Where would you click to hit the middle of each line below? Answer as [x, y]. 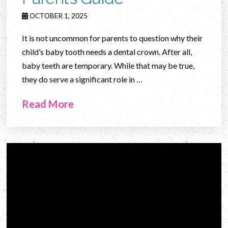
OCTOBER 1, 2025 [58, 15]
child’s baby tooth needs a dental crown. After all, [107, 51]
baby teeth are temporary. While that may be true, [108, 65]
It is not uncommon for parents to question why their [112, 38]
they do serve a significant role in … [82, 79]
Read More [48, 104]
